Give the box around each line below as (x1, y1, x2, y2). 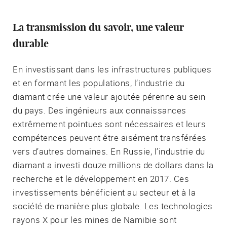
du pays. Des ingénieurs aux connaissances (13, 104, 186, 116)
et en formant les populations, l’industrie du (13, 77, 185, 89)
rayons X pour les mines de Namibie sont (13, 213, 177, 225)
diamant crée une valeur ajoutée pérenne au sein (13, 90, 206, 102)
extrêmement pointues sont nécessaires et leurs (13, 118, 206, 130)
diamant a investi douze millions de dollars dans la (13, 159, 214, 171)
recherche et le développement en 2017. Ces (13, 172, 189, 184)
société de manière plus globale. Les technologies (13, 200, 213, 212)
